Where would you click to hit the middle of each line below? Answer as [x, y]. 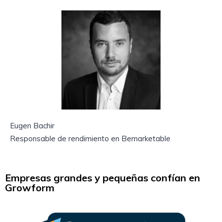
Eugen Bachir [32, 126]
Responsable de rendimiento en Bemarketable [90, 139]
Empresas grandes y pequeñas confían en [103, 178]
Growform [30, 188]
